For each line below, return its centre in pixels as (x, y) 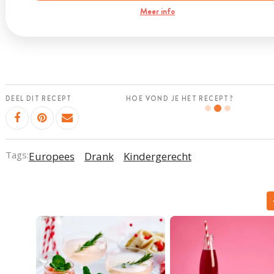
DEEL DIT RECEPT (39, 98)
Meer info (157, 11)
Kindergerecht (157, 156)
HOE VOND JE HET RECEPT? (180, 98)
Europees (51, 156)
